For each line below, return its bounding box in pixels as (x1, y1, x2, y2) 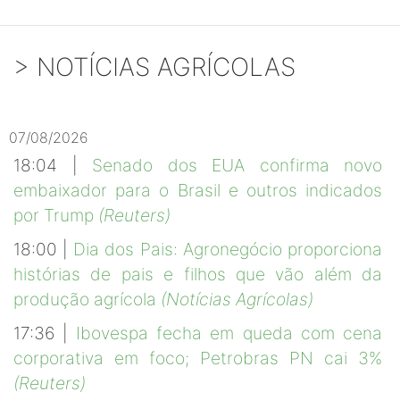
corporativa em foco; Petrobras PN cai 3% (13, 347, 382, 370)
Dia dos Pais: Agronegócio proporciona (73, 238, 382, 261)
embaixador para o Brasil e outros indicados (13, 179, 382, 202)
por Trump (13, 204, 98, 227)
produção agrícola (13, 288, 161, 311)
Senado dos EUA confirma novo (92, 154, 382, 177)
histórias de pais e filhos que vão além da (13, 263, 382, 286)
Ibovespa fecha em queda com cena (76, 322, 382, 345)
